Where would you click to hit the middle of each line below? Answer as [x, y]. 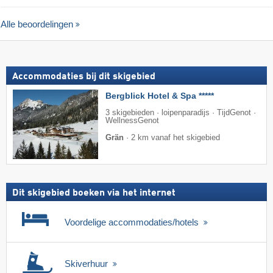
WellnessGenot [132, 121]
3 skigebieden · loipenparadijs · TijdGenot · [181, 113]
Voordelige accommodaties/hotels [133, 222]
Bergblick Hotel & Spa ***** [160, 96]
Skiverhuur [87, 263]
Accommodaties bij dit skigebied [84, 77]
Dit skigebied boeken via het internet [94, 193]
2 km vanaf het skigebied [175, 138]
